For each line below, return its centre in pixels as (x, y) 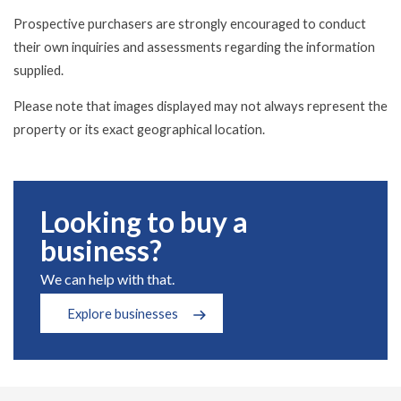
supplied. (38, 69)
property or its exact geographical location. (139, 129)
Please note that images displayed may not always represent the (200, 106)
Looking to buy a (144, 221)
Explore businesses (123, 313)
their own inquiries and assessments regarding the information (194, 46)
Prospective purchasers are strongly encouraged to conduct (190, 23)
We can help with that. (107, 278)
